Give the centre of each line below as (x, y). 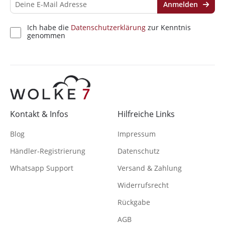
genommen (46, 35)
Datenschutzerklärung (108, 27)
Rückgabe (134, 202)
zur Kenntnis (168, 27)
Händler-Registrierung (48, 151)
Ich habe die (49, 27)
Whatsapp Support (42, 168)
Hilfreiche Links (146, 114)
